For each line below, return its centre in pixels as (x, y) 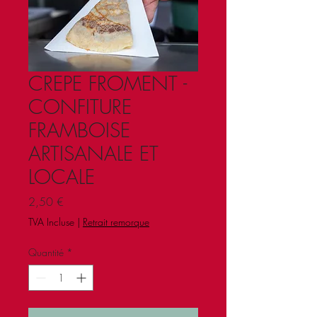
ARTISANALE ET (93, 153)
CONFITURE (80, 106)
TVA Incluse (51, 222)
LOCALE (62, 177)
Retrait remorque (116, 222)
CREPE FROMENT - (108, 83)
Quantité (46, 252)
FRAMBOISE (79, 130)
